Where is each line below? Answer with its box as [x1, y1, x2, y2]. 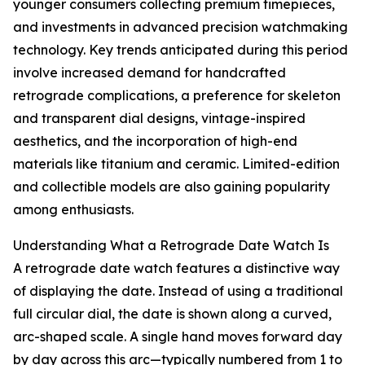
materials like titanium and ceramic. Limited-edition [13, 156, 340, 173]
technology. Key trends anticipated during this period [13, 42, 348, 59]
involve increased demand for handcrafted [13, 64, 286, 81]
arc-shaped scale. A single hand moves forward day [13, 328, 342, 345]
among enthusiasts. [13, 201, 134, 218]
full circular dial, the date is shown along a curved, [13, 306, 332, 323]
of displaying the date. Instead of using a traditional [13, 283, 343, 300]
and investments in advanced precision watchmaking [13, 19, 348, 36]
